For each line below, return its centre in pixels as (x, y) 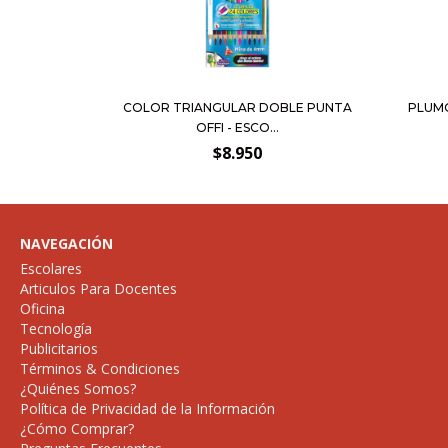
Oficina (42, 308)
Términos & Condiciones (100, 368)
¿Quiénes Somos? (78, 388)
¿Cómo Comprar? (77, 428)
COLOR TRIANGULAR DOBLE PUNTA (237, 107)
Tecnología (56, 328)
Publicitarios (59, 348)
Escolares (51, 268)
